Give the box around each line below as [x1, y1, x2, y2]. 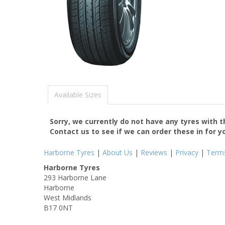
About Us [102, 147, 133, 157]
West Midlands [44, 192, 91, 202]
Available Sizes [54, 89, 101, 99]
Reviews [141, 147, 167, 157]
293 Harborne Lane [44, 172, 106, 182]
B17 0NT [44, 202, 73, 212]
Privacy [175, 147, 198, 157]
